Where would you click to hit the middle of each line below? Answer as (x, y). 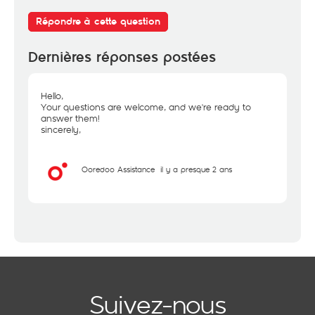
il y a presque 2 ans (196, 169)
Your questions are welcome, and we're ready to (146, 107)
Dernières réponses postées (122, 57)
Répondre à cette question (98, 21)
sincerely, (61, 129)
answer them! (70, 118)
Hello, (52, 96)
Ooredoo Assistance (118, 169)
